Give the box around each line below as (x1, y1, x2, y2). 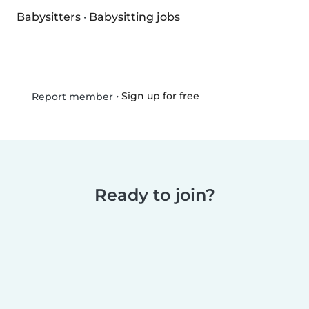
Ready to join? (94, 185, 215, 206)
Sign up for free (121, 90, 199, 103)
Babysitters (17, 10, 81, 24)
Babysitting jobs (89, 10, 180, 24)
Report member (28, 90, 113, 103)
